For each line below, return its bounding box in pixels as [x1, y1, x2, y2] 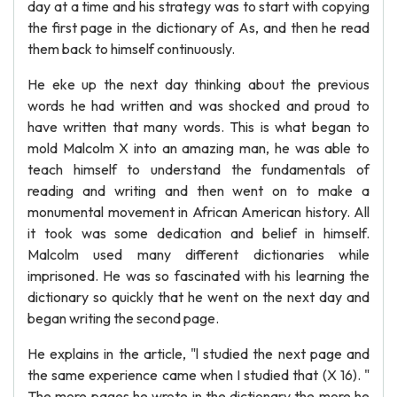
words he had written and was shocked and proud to [27, 97, 370, 114]
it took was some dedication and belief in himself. [27, 224, 370, 242]
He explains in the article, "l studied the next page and [27, 345, 370, 362]
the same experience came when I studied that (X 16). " [27, 366, 370, 384]
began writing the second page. [27, 309, 219, 327]
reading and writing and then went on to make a [27, 182, 370, 199]
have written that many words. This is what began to [27, 118, 370, 136]
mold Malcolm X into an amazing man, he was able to [27, 139, 370, 157]
